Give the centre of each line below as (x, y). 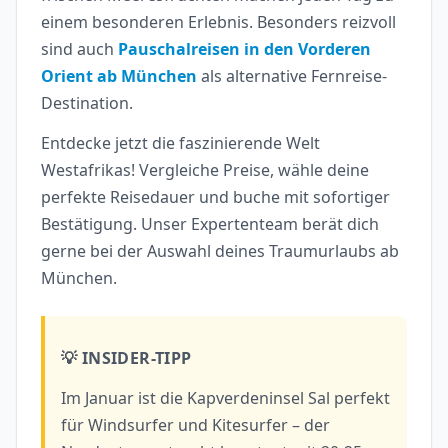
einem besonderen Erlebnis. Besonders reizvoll (218, 22)
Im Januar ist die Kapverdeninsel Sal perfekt (225, 397)
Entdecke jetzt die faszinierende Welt (180, 143)
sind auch (79, 49)
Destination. (87, 103)
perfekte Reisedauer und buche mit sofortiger (215, 197)
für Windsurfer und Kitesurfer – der (195, 424)
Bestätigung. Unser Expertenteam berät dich (210, 224)
